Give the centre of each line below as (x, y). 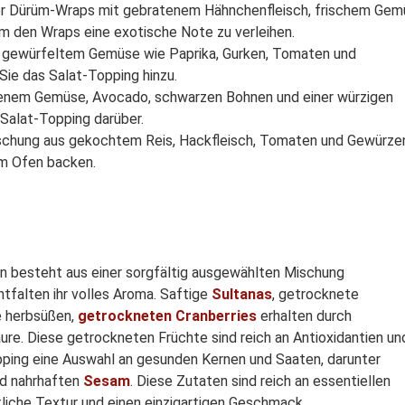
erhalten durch (304, 316)
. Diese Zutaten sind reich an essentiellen (260, 381)
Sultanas (242, 295)
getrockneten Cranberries (167, 316)
